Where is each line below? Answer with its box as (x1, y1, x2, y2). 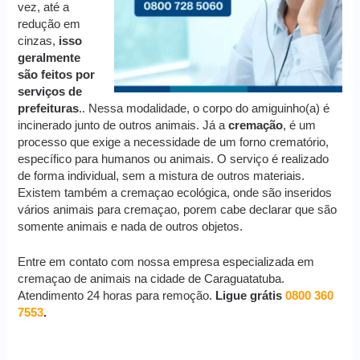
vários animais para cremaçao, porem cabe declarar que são (18, 203, 337, 217)
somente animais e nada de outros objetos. (18, 220, 243, 234)
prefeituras (18, 102, 80, 116)
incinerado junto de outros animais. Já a (18, 119, 229, 133)
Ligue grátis (212, 289, 286, 303)
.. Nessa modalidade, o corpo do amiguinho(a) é (79, 102, 330, 116)
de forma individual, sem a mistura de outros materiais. (18, 170, 305, 183)
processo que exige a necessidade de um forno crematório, (18, 136, 329, 149)
